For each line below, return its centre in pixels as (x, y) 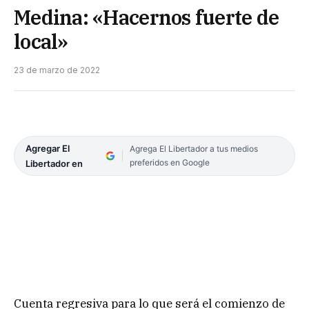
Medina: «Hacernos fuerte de (147, 17)
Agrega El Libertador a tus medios (193, 148)
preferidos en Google (169, 162)
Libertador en (54, 163)
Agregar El (48, 148)
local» (41, 41)
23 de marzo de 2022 (57, 70)
